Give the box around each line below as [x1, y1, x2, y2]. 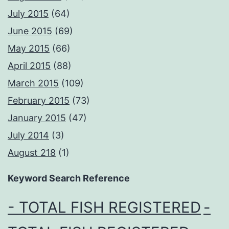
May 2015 [8, 43, 50, 54]
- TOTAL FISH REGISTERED [8, 198, 201, 217]
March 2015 [8, 78, 59, 89]
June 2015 [8, 26, 52, 37]
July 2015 [8, 8, 49, 19]
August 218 [8, 147, 56, 158]
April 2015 [8, 60, 51, 72]
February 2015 [8, 95, 70, 106]
